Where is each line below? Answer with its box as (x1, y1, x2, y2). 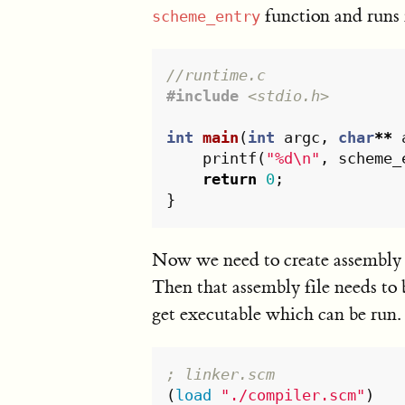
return (202, 170, 258, 189)
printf (202, 149, 258, 168)
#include (166, 87, 240, 106)
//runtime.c (166, 66, 267, 85)
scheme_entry (152, 6, 260, 25)
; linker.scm (166, 364, 276, 383)
